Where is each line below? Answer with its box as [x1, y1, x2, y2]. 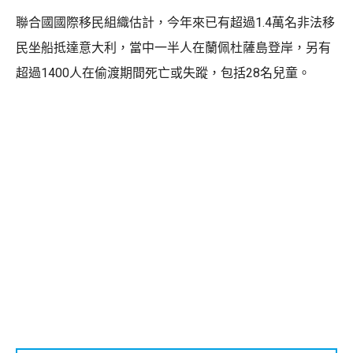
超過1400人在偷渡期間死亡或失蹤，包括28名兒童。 [16, 65, 310, 80]
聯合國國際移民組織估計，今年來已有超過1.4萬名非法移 [16, 14, 335, 30]
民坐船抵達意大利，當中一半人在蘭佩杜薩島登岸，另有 [16, 39, 331, 55]
